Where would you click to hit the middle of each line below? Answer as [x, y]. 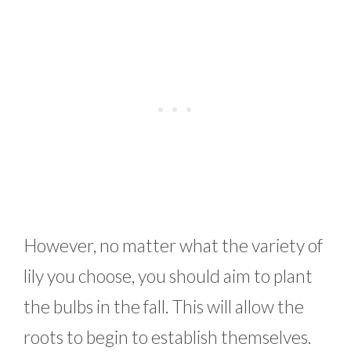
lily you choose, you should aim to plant [168, 276]
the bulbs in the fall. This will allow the [164, 307]
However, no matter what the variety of [173, 246]
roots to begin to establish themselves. [168, 337]
